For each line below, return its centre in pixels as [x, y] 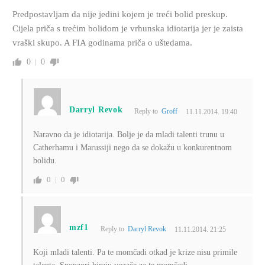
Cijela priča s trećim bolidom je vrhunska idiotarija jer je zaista [127, 29]
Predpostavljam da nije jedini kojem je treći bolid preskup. [120, 14]
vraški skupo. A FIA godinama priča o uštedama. [102, 43]
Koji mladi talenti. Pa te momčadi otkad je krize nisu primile [135, 253]
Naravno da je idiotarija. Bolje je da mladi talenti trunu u [128, 135]
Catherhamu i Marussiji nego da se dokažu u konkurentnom [132, 148]
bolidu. [45, 161]
